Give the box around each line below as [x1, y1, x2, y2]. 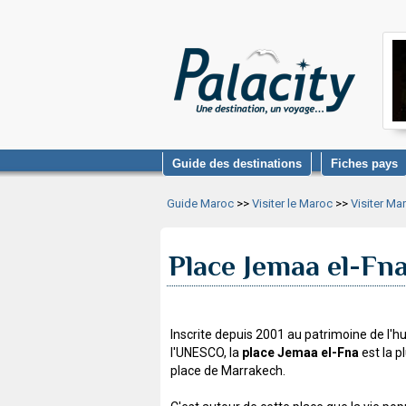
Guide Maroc [167, 197, 234, 210]
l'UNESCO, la [170, 344, 242, 360]
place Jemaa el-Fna [242, 344, 359, 360]
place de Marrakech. [170, 362, 285, 378]
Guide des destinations [172, 157, 302, 170]
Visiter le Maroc [252, 197, 333, 210]
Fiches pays [331, 157, 398, 170]
